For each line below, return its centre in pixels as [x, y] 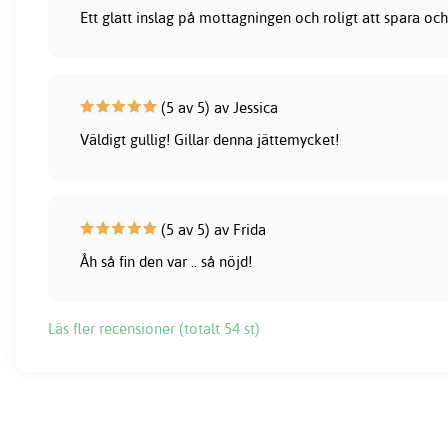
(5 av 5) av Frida [212, 229]
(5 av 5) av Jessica [218, 107]
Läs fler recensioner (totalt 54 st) [154, 328]
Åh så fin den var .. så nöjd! [166, 261]
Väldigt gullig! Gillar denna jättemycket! [210, 139]
